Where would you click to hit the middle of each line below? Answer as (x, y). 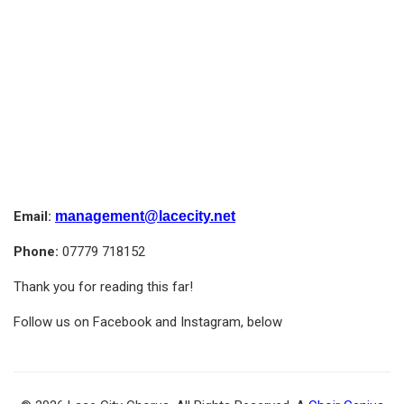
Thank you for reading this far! (103, 287)
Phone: (36, 252)
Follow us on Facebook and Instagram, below (148, 322)
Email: (32, 216)
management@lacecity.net (145, 216)
